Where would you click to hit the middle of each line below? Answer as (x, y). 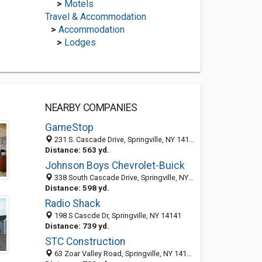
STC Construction (85, 242)
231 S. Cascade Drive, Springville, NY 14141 (120, 139)
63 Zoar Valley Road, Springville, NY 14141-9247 (119, 254)
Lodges (80, 42)
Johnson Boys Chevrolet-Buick (115, 166)
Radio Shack (73, 204)
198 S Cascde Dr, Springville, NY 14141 (117, 216)
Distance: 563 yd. (77, 150)
